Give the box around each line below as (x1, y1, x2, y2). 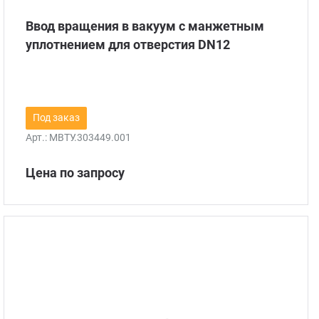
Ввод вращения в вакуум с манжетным (26, 19, 265, 33)
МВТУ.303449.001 (49, 132, 132, 144)
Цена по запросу (26, 165, 125, 180)
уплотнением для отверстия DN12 (26, 37, 231, 52)
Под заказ (33, 112, 80, 124)
